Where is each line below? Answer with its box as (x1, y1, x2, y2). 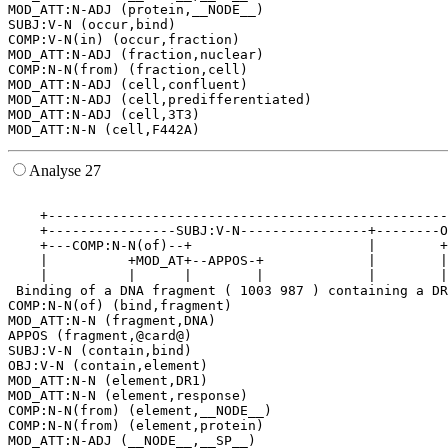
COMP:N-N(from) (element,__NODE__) (8, 403, 272, 419)
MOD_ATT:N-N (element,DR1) (8, 373, 208, 389)
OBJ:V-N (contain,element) (8, 358, 208, 374)
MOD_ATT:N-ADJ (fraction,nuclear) (8, 47, 264, 63)
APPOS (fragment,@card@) (8, 328, 192, 344)
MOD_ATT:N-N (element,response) (8, 388, 248, 404)
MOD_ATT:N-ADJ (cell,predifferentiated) (8, 92, 312, 108)
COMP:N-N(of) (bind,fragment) (8, 298, 232, 314)
